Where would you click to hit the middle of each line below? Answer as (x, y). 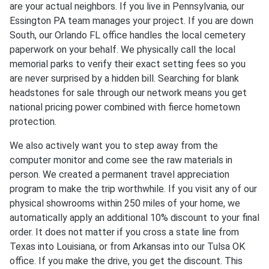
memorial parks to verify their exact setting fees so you (128, 64)
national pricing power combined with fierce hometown (125, 107)
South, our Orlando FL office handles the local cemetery (128, 35)
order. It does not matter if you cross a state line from (124, 232)
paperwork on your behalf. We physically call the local (122, 49)
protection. (33, 121)
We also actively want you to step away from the (114, 145)
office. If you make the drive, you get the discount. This (126, 261)
